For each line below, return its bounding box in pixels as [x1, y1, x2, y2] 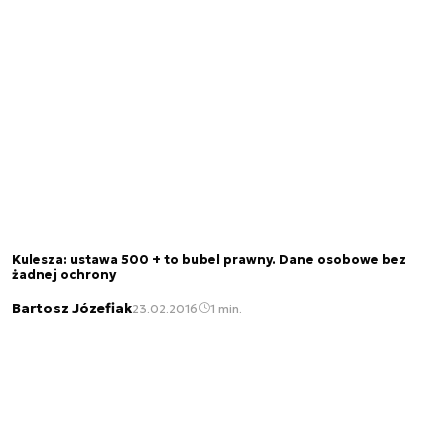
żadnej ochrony [12, 266, 116, 283]
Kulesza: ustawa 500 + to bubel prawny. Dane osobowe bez [12, 251, 406, 268]
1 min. [210, 300, 242, 316]
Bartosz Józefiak [12, 299, 132, 318]
